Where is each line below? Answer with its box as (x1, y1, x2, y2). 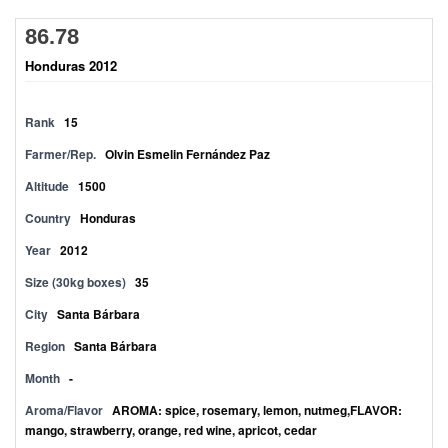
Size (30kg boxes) (25, 273, 126, 291)
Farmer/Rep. (25, 145, 96, 163)
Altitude (25, 177, 69, 195)
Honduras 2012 (25, 56, 117, 75)
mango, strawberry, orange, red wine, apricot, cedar (25, 421, 317, 439)
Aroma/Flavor (25, 401, 103, 419)
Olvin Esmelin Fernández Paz (105, 145, 270, 163)
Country (25, 209, 71, 227)
